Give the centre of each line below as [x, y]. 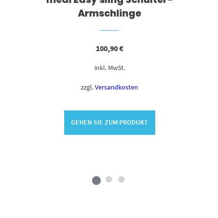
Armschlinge [110, 14]
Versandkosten [117, 87]
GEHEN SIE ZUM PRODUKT [110, 122]
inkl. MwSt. [109, 67]
